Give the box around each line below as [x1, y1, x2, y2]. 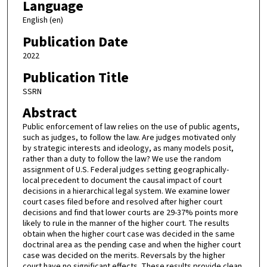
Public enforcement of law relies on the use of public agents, [22, 121, 240, 133]
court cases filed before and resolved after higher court [22, 196, 222, 209]
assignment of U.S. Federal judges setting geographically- [22, 164, 229, 176]
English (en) [22, 14, 63, 27]
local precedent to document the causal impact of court [22, 175, 222, 187]
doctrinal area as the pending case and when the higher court [22, 239, 241, 252]
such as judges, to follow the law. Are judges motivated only [22, 132, 236, 144]
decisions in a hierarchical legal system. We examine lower [22, 185, 230, 198]
